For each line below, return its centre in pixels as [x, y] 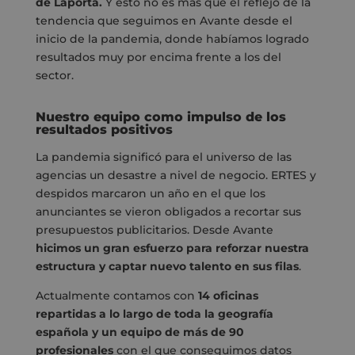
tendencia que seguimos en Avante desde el [164, 21]
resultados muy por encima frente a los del [158, 57]
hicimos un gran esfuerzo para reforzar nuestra [172, 248]
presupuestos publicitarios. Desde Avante [154, 230]
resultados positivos [104, 130]
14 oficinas [228, 296]
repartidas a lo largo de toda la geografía [154, 314]
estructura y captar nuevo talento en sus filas [167, 267]
